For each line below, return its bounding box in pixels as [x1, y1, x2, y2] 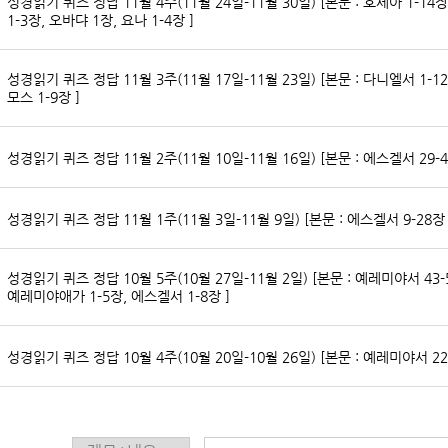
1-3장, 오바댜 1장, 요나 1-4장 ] [7, 12, 194, 29]
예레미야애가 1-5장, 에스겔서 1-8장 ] [7, 288, 230, 305]
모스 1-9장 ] [7, 89, 80, 106]
